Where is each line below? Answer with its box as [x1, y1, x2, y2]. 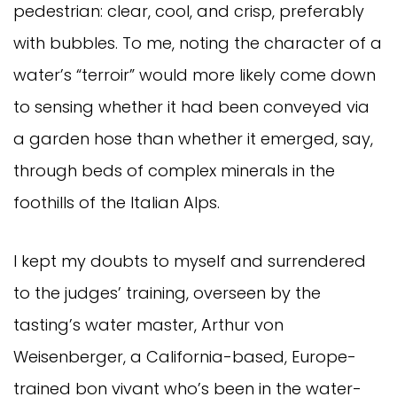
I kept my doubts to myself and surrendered [13, 249, 366, 272]
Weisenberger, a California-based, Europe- [13, 345, 356, 368]
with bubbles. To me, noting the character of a [13, 31, 382, 54]
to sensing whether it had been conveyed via [13, 95, 370, 118]
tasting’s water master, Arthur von [13, 313, 284, 336]
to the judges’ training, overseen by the [13, 281, 321, 304]
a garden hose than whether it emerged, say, [13, 127, 373, 150]
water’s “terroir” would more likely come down [13, 63, 376, 86]
